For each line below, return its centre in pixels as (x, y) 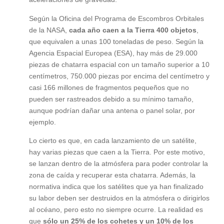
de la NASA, (49, 30)
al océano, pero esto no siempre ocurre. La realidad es (116, 209)
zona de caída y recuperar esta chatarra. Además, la (112, 175)
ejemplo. (42, 122)
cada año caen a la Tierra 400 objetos (132, 30)
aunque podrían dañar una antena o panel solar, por (112, 110)
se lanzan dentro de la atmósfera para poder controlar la (118, 163)
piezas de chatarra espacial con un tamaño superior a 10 (119, 64)
